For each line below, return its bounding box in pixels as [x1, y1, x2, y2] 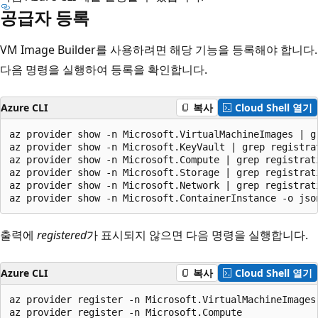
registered [37, 226, 87, 243]
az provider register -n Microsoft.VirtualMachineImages [9, 293, 316, 305]
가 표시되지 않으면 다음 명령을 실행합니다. [87, 226, 308, 243]
